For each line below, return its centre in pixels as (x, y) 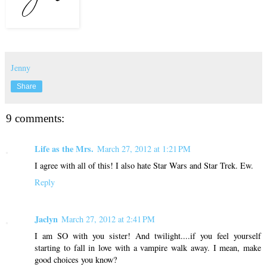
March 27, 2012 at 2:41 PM (108, 219)
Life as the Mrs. (64, 149)
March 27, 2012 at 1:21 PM (144, 149)
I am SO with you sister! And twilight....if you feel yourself (148, 235)
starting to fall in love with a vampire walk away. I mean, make (148, 247)
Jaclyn (46, 219)
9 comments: (35, 118)
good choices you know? (76, 259)
